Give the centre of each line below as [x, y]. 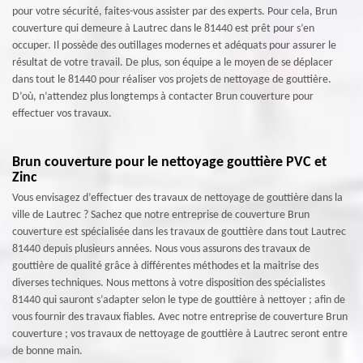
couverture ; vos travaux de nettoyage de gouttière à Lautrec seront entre [180, 334]
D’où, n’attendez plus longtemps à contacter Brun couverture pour [163, 96]
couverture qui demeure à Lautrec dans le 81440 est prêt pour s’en [163, 28]
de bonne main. [47, 351]
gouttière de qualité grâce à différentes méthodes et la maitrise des [165, 266]
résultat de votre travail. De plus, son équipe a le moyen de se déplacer [173, 62]
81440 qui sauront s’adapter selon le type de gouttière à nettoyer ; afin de [179, 300]
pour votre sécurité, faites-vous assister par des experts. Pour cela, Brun [175, 11]
